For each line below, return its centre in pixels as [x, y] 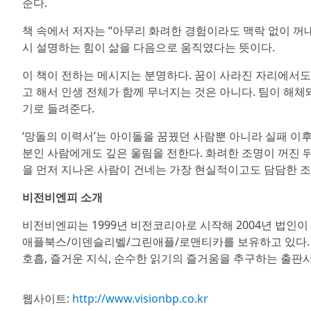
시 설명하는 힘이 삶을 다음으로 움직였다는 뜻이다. [149, 47]
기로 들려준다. [58, 108]
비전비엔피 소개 [62, 197]
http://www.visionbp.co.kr [140, 298]
